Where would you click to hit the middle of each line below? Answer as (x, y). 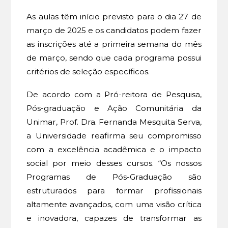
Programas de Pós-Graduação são (114, 177)
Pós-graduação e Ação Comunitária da (114, 108)
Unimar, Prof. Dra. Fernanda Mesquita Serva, (114, 122)
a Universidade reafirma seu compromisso (114, 136)
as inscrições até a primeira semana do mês (114, 44)
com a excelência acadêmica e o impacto (114, 150)
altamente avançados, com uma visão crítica (114, 205)
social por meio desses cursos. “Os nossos (114, 163)
